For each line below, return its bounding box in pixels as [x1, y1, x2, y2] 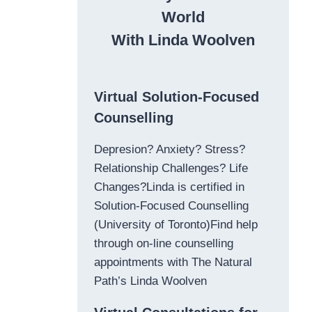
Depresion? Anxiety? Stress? [94, 142, 245, 156]
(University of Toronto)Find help [94, 217, 258, 231]
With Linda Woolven [111, 31, 255, 49]
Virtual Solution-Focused [94, 88, 259, 104]
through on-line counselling [94, 236, 233, 250]
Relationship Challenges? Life [94, 161, 248, 175]
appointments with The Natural [94, 255, 252, 269]
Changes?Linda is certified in [94, 180, 244, 194]
